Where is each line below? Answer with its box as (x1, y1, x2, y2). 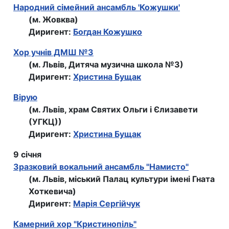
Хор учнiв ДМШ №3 (13, 47, 94, 58)
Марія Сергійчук (73, 198, 140, 209)
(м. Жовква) (29, 14, 78, 25)
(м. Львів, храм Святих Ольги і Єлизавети (29, 104, 198, 115)
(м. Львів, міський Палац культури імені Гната (29, 174, 215, 185)
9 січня (13, 149, 41, 160)
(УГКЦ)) (29, 117, 62, 127)
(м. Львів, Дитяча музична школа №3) (29, 59, 184, 70)
